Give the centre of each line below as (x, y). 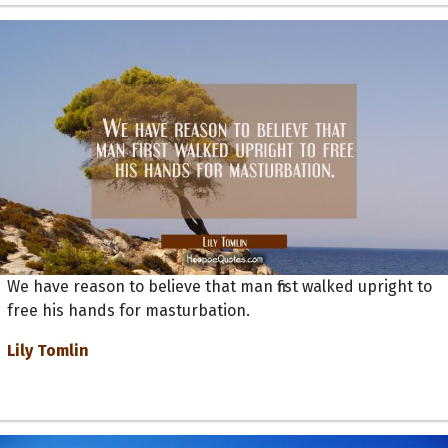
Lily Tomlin (48, 350)
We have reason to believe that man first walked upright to (219, 286)
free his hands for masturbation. (128, 310)
